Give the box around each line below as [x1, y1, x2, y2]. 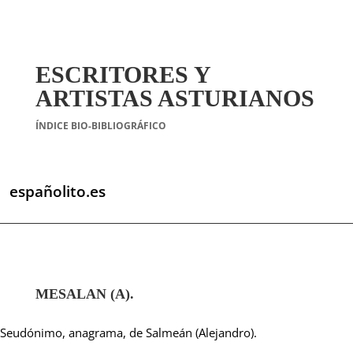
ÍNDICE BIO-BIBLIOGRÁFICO [35, 119, 166, 132]
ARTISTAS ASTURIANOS [35, 85, 314, 111]
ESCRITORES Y [35, 61, 210, 87]
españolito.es [9, 181, 106, 202]
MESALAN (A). [35, 285, 134, 302]
